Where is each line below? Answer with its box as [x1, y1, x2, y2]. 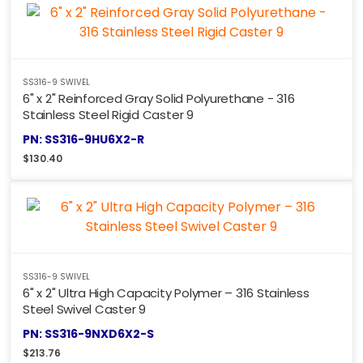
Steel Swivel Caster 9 [23, 301, 146, 318]
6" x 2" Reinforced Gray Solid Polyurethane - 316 [23, 90, 295, 108]
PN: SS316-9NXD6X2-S [23, 326, 154, 343]
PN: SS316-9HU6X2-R [23, 131, 144, 148]
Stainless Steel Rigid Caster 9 [23, 106, 194, 124]
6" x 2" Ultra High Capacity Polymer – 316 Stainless [23, 284, 310, 302]
